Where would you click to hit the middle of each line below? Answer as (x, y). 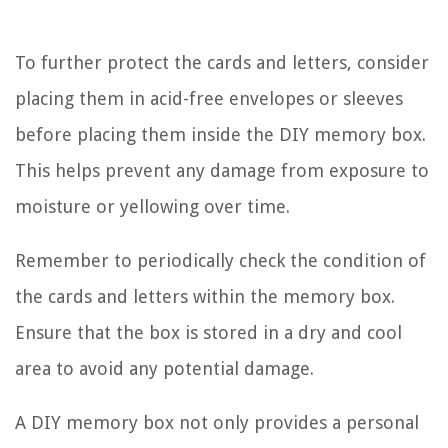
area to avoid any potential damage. (164, 368)
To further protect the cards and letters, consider (222, 62)
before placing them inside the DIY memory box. (220, 134)
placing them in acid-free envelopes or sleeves (209, 98)
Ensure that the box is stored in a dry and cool (208, 332)
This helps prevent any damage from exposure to (222, 170)
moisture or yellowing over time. (152, 206)
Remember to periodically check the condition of (220, 260)
